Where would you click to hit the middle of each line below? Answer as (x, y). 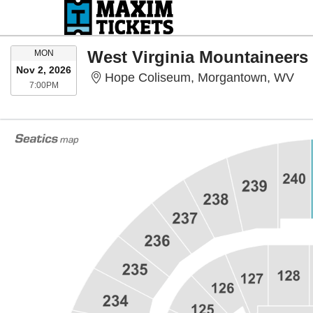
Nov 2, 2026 (44, 70)
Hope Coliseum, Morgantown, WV (200, 78)
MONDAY (71, 52)
